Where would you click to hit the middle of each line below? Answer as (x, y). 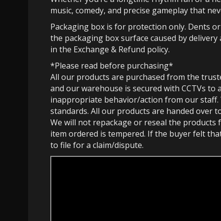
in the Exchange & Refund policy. (110, 49)
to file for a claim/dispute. (97, 145)
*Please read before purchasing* (112, 65)
